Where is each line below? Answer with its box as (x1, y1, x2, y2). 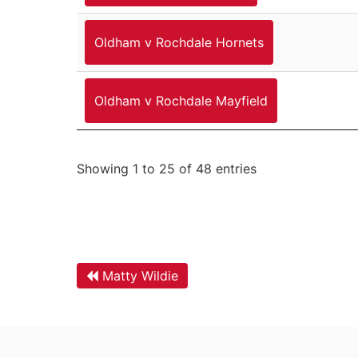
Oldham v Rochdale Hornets (94, 34, 264, 50)
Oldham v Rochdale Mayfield (94, 92, 268, 109)
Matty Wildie (102, 267, 178, 284)
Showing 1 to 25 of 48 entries (77, 160, 257, 177)
